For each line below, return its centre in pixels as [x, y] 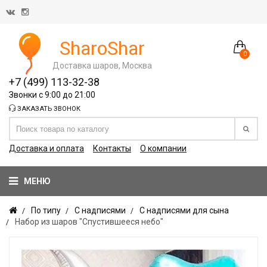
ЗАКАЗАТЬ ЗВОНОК [48, 109]
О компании [163, 148]
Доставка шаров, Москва [102, 65]
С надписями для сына [184, 210]
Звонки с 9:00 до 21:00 [52, 95]
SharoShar [102, 48]
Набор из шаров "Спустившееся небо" [89, 222]
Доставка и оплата [46, 148]
